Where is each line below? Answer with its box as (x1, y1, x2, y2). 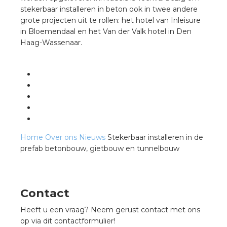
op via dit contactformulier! (20, 216, 115, 226)
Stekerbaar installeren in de (107, 133, 203, 142)
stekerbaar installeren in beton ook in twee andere (20, 5, 198, 14)
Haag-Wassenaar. (20, 38, 84, 48)
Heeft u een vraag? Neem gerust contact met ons (20, 205, 200, 215)
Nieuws (79, 133, 105, 142)
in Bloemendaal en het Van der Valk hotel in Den (20, 27, 192, 36)
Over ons (45, 133, 77, 142)
